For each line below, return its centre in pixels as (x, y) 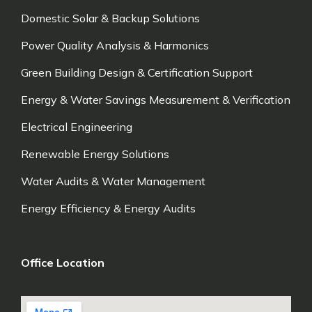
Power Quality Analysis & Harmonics (115, 45)
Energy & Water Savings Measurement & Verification (156, 100)
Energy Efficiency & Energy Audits (108, 208)
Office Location (63, 263)
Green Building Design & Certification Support (137, 72)
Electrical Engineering (77, 127)
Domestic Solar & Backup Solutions (110, 18)
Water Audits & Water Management (113, 181)
